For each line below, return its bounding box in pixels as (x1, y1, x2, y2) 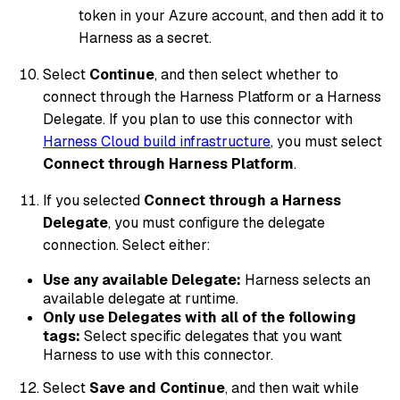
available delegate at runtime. (43, 288, 238, 308)
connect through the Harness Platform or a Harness (43, 87, 381, 106)
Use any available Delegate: (43, 270, 241, 289)
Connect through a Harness (144, 190, 341, 210)
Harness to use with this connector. (43, 345, 273, 364)
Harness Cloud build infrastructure (43, 131, 271, 151)
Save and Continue (89, 378, 225, 397)
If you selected (43, 190, 144, 210)
